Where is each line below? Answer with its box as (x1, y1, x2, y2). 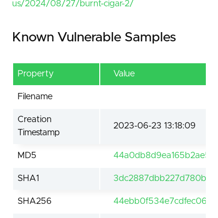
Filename (18, 92, 53, 102)
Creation (18, 115, 52, 125)
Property (18, 70, 54, 79)
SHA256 (18, 197, 52, 206)
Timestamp (18, 128, 60, 138)
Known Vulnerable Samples (12, 31, 176, 44)
